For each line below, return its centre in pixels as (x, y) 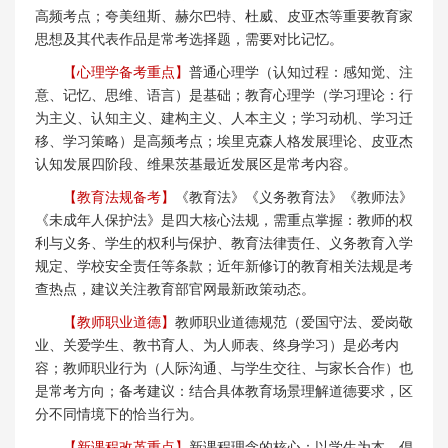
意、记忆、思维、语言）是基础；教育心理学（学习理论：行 (224, 94)
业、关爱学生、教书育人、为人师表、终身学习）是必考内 (217, 344)
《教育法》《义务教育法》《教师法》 (294, 196)
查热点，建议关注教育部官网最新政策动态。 (175, 288)
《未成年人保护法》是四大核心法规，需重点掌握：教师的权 (224, 219)
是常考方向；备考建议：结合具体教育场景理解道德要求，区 (224, 390)
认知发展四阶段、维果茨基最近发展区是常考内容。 (196, 163)
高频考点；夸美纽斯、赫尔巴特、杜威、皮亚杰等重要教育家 (224, 15)
